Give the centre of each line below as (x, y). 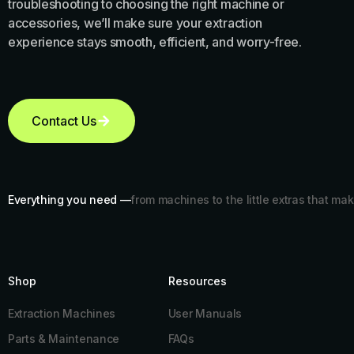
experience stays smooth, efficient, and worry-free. (155, 42)
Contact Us (64, 121)
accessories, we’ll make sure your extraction (135, 23)
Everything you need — (70, 200)
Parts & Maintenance (64, 339)
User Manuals (205, 314)
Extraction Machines (62, 314)
